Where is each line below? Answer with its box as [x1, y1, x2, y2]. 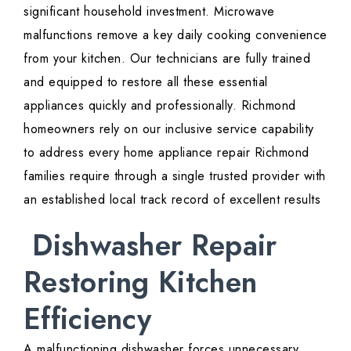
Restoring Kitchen [24, 261, 258, 304]
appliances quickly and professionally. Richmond [24, 96, 296, 115]
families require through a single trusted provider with [24, 167, 326, 186]
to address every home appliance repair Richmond [24, 143, 309, 162]
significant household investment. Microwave [24, 2, 275, 21]
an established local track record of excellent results [24, 190, 320, 209]
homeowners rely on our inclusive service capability [24, 120, 314, 139]
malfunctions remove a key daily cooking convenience [24, 26, 327, 45]
